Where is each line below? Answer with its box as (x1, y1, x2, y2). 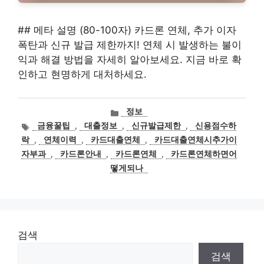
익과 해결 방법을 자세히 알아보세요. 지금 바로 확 (18, 54, 242, 65)
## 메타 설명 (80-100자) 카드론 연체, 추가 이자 (18, 24, 236, 36)
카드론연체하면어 (171, 149, 237, 159)
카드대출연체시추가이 (154, 135, 237, 145)
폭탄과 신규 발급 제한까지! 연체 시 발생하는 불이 (18, 39, 242, 51)
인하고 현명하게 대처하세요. (18, 68, 147, 80)
